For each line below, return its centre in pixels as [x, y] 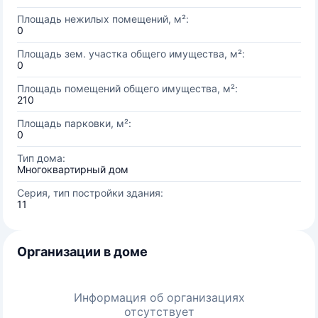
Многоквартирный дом [73, 169]
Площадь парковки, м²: [74, 123]
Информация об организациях [159, 297]
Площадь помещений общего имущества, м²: [127, 88]
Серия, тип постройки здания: [90, 193]
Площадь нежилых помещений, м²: [103, 19]
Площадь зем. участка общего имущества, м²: [131, 54]
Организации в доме [82, 252]
